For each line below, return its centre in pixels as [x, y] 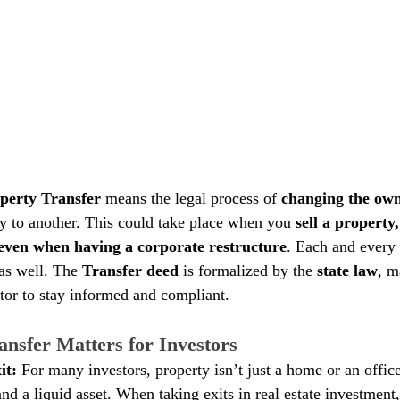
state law [347, 270]
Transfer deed [130, 270]
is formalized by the [248, 270]
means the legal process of [191, 198]
